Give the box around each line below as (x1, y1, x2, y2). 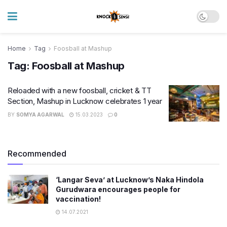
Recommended (8, 148, 66, 159)
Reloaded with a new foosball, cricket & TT (8, 86, 152, 95)
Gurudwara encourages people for (56, 184, 180, 194)
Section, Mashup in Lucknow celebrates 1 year (8, 96, 162, 106)
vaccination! (56, 194, 101, 203)
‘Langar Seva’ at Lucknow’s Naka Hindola (56, 175, 204, 184)
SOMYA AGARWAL (16, 111, 64, 118)
